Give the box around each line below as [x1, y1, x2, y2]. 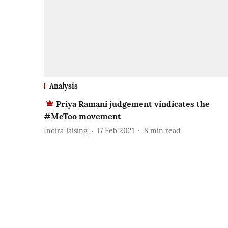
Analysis [49, 81, 78, 91]
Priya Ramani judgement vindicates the [56, 98, 210, 109]
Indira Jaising [44, 126, 88, 136]
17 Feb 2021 [97, 126, 134, 136]
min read [150, 126, 180, 136]
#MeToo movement [44, 110, 121, 121]
